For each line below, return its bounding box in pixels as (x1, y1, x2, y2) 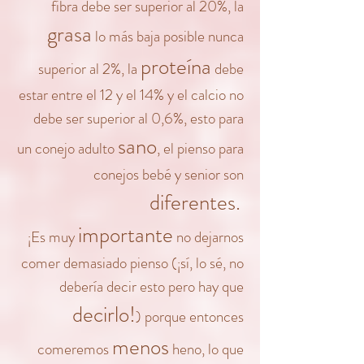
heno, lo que (169, 338, 244, 360)
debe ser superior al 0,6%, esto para (33, 107, 244, 129)
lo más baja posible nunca (92, 25, 244, 47)
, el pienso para (157, 137, 244, 159)
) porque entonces (136, 305, 244, 327)
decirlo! (72, 299, 136, 330)
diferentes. (149, 187, 240, 218)
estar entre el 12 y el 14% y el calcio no (19, 84, 244, 106)
